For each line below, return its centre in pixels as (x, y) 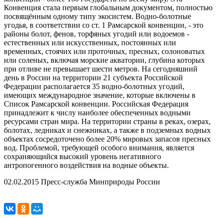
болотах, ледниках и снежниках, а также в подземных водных (107, 130)
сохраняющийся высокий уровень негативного (82, 156)
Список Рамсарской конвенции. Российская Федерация (96, 104)
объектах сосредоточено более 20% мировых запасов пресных (107, 139)
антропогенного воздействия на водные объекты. (86, 165)
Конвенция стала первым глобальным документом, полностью (108, 8)
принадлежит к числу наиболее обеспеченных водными (97, 113)
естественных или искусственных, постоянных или (90, 43)
